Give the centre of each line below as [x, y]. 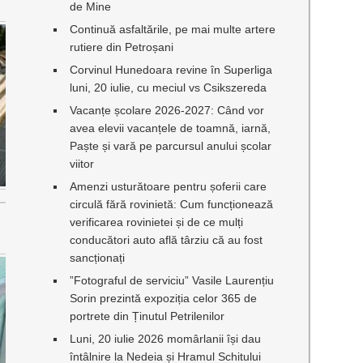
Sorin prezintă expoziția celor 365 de [164, 298]
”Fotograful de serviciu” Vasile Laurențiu [172, 280]
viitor [82, 164]
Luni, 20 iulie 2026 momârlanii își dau [166, 339]
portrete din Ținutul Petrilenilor [147, 316]
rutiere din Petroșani [122, 47]
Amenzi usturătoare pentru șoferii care [169, 186]
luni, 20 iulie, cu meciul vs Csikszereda [169, 88]
